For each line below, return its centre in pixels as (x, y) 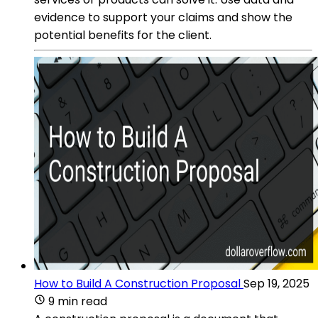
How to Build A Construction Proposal (137, 283)
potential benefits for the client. (123, 35)
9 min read (78, 301)
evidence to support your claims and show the (163, 17)
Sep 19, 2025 (276, 283)
